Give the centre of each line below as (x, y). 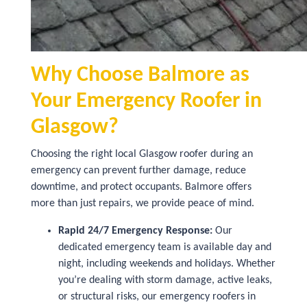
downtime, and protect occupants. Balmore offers (141, 187)
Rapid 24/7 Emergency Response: (135, 231)
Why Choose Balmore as (140, 75)
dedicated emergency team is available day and (165, 247)
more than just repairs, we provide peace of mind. (143, 204)
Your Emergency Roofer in (146, 101)
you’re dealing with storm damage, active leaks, (165, 280)
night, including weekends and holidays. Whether (167, 264)
